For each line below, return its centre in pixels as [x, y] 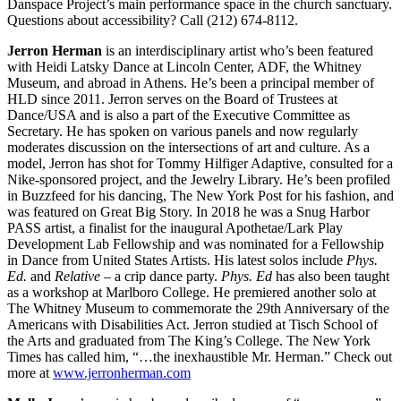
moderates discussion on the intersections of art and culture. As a [188, 148]
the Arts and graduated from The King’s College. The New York [189, 341]
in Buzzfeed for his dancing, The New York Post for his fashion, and [200, 196]
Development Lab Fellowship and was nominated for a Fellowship [196, 244]
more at [30, 373]
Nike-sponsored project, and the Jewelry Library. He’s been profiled [199, 180]
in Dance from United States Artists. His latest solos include [177, 260]
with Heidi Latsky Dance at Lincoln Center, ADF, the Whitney [184, 67]
